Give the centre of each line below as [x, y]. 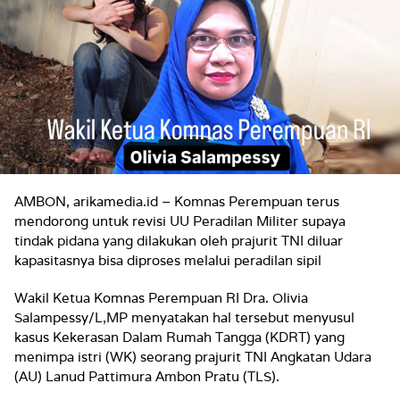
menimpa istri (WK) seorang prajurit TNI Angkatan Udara [193, 357]
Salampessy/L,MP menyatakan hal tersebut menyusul [184, 317]
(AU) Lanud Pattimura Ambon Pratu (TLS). [147, 376]
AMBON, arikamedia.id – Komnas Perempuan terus [177, 201]
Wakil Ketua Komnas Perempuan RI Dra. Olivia [161, 298]
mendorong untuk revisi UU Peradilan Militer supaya [180, 221]
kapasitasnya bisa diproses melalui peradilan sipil [168, 260]
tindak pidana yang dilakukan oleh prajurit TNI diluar [179, 241]
